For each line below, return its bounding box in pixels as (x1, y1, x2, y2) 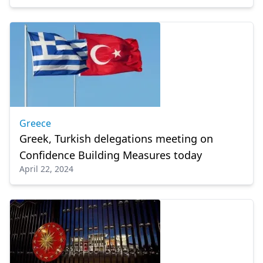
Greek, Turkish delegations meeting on (19, 131, 213, 146)
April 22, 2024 (19, 163, 73, 174)
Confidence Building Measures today (19, 148, 202, 162)
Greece (19, 117, 51, 130)
